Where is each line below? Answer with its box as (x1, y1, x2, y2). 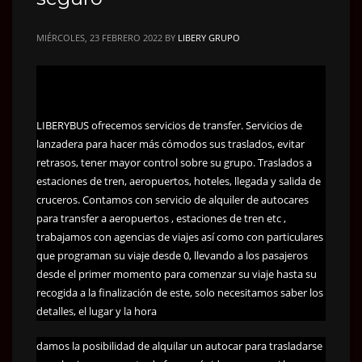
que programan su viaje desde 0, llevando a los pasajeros (36, 247, 308, 263)
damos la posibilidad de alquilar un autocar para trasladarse (36, 338, 322, 353)
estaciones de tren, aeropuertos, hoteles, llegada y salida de (36, 173, 321, 188)
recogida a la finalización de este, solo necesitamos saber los (36, 284, 323, 300)
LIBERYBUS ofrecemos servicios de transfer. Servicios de (36, 117, 302, 133)
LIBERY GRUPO (178, 31, 240, 44)
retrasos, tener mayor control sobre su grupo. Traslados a (36, 154, 312, 170)
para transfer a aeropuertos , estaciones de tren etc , (36, 210, 286, 225)
